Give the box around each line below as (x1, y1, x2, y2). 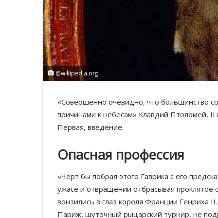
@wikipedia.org (54, 69, 98, 77)
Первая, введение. (57, 122, 124, 132)
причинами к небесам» (57, 109, 139, 119)
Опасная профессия (57, 145, 184, 163)
